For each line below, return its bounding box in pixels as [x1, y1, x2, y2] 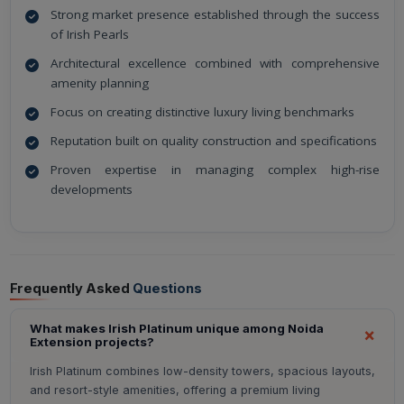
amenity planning [50, 75, 149, 92]
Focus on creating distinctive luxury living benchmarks [50, 104, 354, 121]
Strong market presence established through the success [50, 6, 380, 23]
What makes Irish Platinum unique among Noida [29, 320, 324, 335]
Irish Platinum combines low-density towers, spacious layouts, [29, 363, 375, 378]
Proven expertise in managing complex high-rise [50, 161, 380, 179]
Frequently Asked [9, 280, 133, 298]
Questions [133, 280, 202, 298]
